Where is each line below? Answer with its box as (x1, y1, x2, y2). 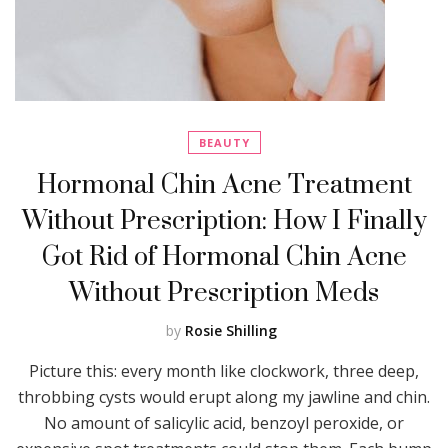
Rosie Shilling (184, 320, 277, 340)
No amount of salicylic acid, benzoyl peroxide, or (44, 411, 404, 434)
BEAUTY (198, 134, 250, 150)
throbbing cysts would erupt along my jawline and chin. (18, 385, 430, 408)
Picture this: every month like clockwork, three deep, (29, 359, 419, 382)
